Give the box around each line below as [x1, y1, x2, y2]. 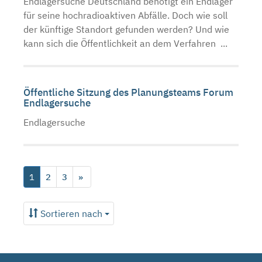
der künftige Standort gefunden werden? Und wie [23, 23, 229, 35]
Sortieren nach [40, 207, 105, 219]
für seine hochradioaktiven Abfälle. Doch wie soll [23, 9, 227, 21]
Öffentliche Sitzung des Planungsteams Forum [23, 85, 233, 99]
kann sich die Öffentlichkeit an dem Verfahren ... [23, 37, 227, 49]
